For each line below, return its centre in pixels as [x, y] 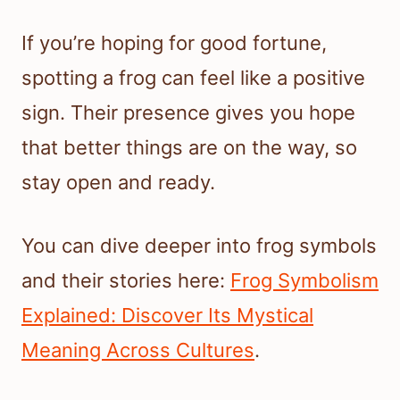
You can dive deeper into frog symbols [199, 246]
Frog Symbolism [304, 281]
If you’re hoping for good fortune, [174, 43]
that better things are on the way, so [189, 148]
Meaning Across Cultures [138, 350]
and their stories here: [126, 281]
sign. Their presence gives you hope [188, 113]
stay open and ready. [118, 183]
